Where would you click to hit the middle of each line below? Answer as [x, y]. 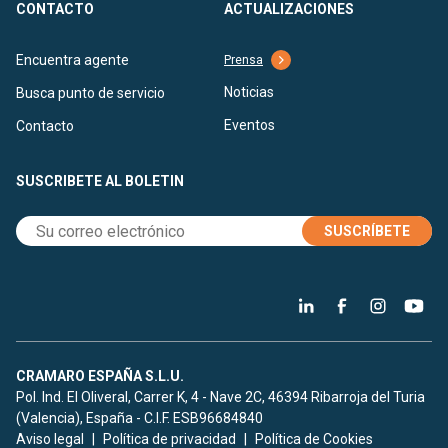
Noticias [249, 92]
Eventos [249, 125]
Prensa [243, 60]
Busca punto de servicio [90, 93]
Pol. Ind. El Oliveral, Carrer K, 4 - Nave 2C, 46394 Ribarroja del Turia [220, 397]
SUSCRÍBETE [367, 231]
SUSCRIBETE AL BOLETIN [100, 181]
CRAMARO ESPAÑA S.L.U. [100, 376]
